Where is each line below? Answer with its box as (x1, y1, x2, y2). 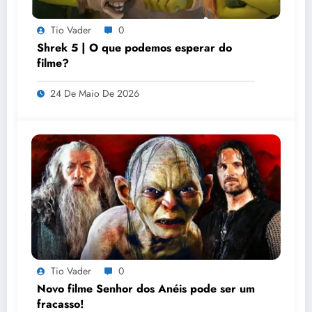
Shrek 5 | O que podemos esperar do (37, 39, 232, 56)
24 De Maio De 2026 (50, 86, 139, 100)
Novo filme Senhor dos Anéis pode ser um (37, 280, 255, 297)
